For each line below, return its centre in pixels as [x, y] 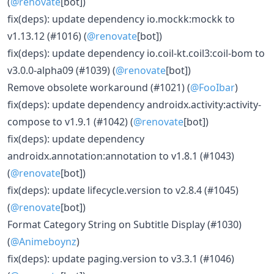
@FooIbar [213, 87]
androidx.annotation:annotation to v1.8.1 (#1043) [121, 156]
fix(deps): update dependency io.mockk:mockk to [121, 19]
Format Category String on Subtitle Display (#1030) [124, 224]
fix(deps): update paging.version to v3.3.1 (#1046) [121, 259]
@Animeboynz [43, 242]
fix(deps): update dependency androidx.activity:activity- [134, 105]
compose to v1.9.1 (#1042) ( [70, 122]
